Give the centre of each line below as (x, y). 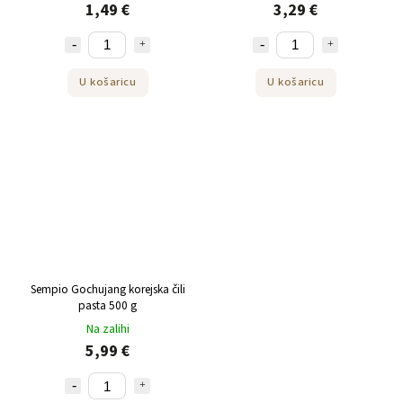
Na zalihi (107, 330)
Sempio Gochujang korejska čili (107, 290)
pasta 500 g (107, 306)
